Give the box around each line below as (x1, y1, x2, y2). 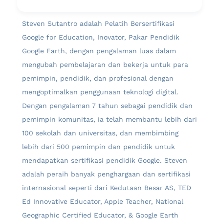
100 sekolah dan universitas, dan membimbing (22, 129, 178, 137)
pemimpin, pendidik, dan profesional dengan (22, 74, 174, 83)
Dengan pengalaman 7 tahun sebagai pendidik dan (22, 102, 193, 110)
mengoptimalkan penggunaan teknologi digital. (22, 88, 178, 96)
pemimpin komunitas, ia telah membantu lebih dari (22, 115, 197, 124)
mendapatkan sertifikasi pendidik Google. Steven (22, 156, 187, 165)
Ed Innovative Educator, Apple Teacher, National (22, 197, 183, 206)
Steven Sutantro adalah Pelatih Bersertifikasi (22, 20, 175, 28)
